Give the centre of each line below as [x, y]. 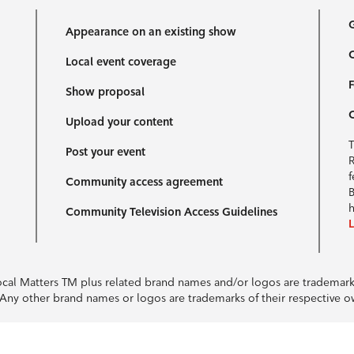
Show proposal [105, 92]
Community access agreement [145, 182]
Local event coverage [121, 62]
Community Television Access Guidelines [172, 212]
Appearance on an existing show [151, 32]
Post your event [106, 152]
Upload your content [120, 122]
